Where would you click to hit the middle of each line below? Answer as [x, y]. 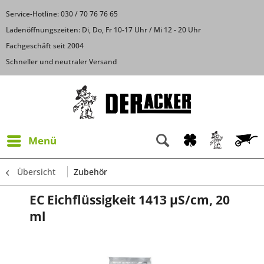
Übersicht [36, 171]
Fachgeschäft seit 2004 [45, 46]
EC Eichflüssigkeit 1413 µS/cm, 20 [130, 199]
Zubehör [90, 171]
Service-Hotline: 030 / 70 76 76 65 [62, 14]
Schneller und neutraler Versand [61, 62]
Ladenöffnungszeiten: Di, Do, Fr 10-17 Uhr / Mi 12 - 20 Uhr [103, 30]
